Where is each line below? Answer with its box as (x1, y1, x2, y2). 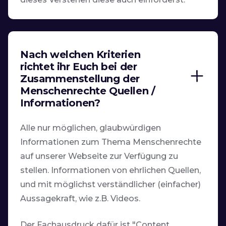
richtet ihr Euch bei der (20, 60, 137, 73)
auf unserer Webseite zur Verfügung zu (20, 151, 178, 161)
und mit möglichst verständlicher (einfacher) (20, 179, 201, 189)
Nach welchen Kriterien (20, 48, 141, 61)
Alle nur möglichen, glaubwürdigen (20, 123, 161, 133)
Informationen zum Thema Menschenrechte (20, 137, 201, 147)
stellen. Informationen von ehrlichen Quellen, (20, 165, 201, 175)
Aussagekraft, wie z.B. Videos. (20, 193, 140, 203)
